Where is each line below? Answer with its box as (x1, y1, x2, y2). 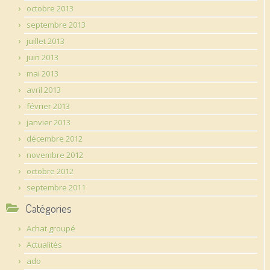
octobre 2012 (27, 165, 74, 177)
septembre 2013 (27, 19, 86, 30)
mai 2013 (27, 67, 58, 79)
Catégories (25, 200, 72, 216)
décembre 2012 (27, 133, 83, 144)
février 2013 (27, 100, 70, 111)
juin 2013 (27, 51, 58, 63)
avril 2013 (27, 84, 61, 95)
